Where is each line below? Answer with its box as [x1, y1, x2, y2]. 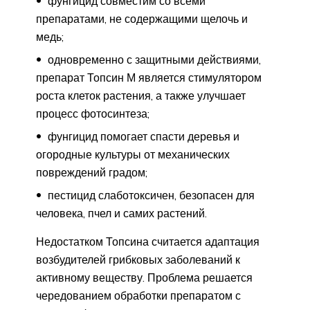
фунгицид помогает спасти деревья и [45, 129, 239, 143]
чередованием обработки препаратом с [36, 288, 241, 302]
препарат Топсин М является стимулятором [36, 70, 262, 84]
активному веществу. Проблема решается [36, 270, 253, 284]
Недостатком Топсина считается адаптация [36, 234, 259, 248]
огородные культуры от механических [36, 147, 230, 161]
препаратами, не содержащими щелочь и [36, 11, 248, 26]
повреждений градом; [36, 165, 147, 179]
